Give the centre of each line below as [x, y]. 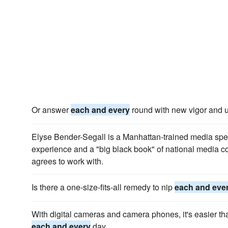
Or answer [51, 110]
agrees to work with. [67, 161]
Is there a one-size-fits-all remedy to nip [103, 187]
